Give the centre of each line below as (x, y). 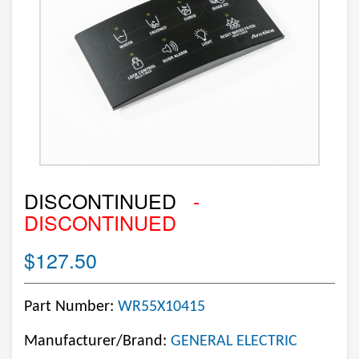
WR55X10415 (161, 307)
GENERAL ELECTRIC (234, 341)
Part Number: (71, 307)
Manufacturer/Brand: (97, 341)
